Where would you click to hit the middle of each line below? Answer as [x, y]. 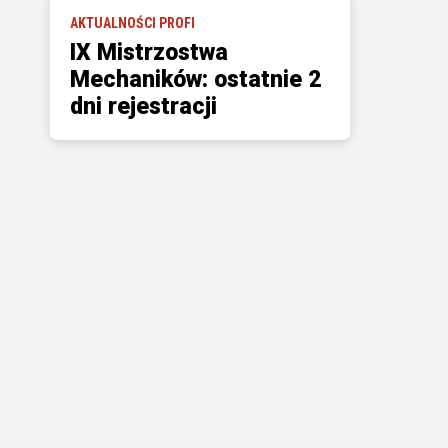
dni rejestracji [143, 106]
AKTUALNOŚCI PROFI [132, 23]
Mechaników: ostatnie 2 [195, 79]
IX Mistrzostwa [148, 52]
